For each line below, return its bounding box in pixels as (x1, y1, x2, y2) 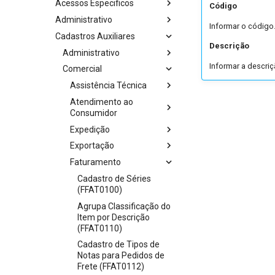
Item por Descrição (77, 212, 150, 222)
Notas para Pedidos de (77, 250, 165, 261)
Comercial (63, 64, 102, 74)
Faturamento (70, 157, 121, 167)
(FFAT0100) (77, 184, 122, 195)
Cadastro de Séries (77, 173, 151, 184)
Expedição (70, 124, 110, 134)
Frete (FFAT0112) (77, 261, 144, 272)
